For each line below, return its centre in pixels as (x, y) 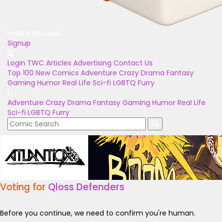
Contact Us (133, 63)
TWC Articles (49, 63)
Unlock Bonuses (34, 33)
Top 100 (21, 73)
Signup (19, 43)
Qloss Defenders (86, 187)
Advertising (92, 63)
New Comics (57, 73)
